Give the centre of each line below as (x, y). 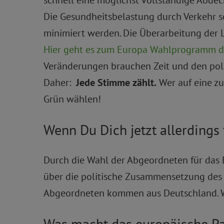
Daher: (60, 82)
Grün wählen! (72, 99)
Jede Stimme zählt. (116, 82)
